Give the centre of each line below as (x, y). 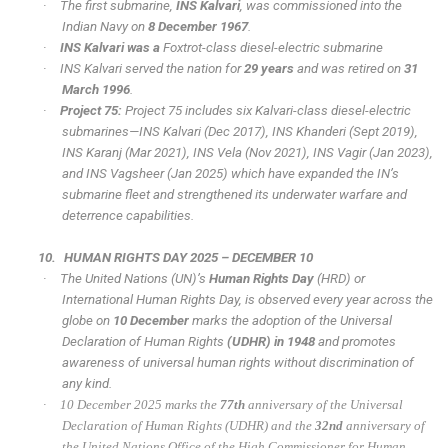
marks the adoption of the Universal (290, 321)
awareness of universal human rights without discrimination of (237, 363)
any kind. (86, 384)
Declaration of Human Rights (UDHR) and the (186, 426)
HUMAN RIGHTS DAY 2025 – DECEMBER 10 (188, 258)
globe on (87, 321)
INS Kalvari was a (112, 48)
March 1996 (95, 90)
